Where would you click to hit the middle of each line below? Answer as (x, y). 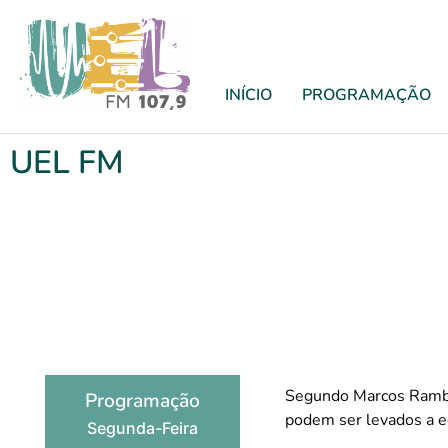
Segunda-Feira (142, 428)
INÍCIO (248, 95)
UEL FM (67, 162)
